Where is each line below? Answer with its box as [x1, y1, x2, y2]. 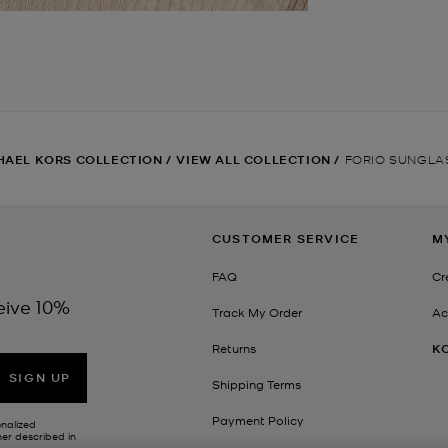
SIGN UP [8, 368, 72, 386]
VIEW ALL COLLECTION [176, 151, 331, 169]
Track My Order [212, 304, 302, 321]
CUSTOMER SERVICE [212, 230, 360, 248]
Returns [212, 340, 256, 357]
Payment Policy [212, 412, 304, 429]
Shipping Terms [212, 376, 301, 393]
